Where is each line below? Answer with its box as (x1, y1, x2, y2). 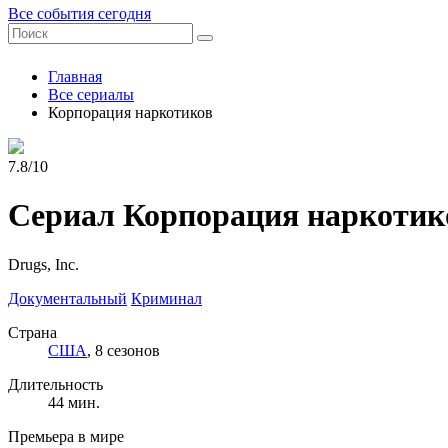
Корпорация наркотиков (48, 104, 213, 121)
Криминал (131, 289, 202, 307)
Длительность (8, 375, 103, 393)
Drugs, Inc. (8, 255, 79, 273)
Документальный (8, 289, 127, 307)
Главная (48, 68, 102, 85)
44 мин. (48, 393, 100, 411)
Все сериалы (48, 86, 134, 103)
